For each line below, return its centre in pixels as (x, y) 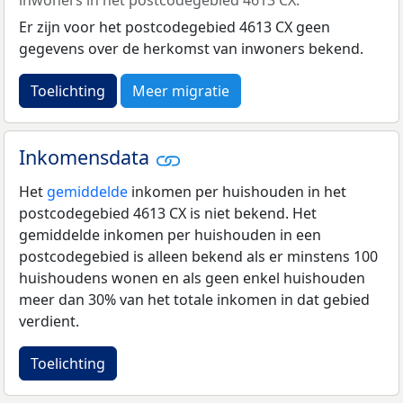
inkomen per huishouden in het (237, 191)
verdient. (49, 321)
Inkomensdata (87, 157)
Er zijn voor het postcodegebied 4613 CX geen (175, 27)
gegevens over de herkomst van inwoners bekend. (191, 49)
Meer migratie (181, 91)
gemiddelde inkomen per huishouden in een (170, 234)
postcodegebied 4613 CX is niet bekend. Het (168, 213)
